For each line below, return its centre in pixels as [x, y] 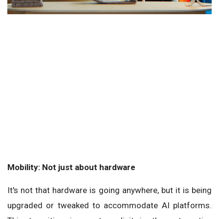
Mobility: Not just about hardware [71, 167]
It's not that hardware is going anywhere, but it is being [109, 190]
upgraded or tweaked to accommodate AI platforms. [109, 206]
